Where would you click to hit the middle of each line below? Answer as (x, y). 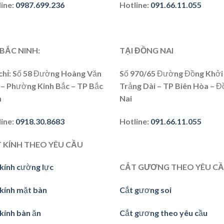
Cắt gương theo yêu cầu (163, 213)
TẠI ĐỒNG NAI (146, 50)
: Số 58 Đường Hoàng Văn (55, 73)
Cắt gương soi (145, 190)
